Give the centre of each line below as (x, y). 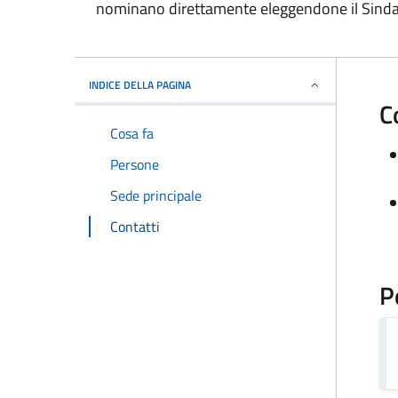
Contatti (135, 226)
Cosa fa (132, 134)
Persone (135, 165)
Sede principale (156, 195)
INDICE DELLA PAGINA (140, 85)
